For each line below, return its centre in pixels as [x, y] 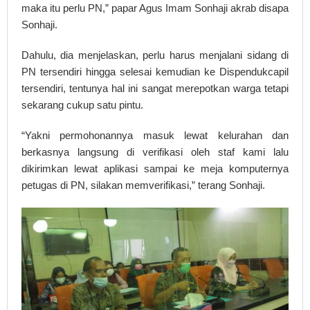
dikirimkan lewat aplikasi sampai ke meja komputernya [155, 168]
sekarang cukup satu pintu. [82, 104]
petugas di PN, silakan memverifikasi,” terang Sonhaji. [143, 185]
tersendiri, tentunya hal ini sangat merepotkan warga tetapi [155, 88]
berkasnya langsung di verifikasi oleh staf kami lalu [155, 152]
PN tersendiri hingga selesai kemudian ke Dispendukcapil [155, 71]
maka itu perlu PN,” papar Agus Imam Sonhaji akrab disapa [155, 8]
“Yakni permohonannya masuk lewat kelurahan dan [155, 135]
